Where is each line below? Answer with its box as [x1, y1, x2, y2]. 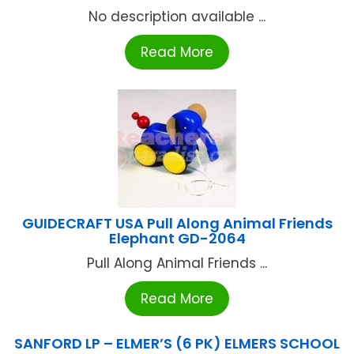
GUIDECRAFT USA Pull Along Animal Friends [21, 213, 333, 234]
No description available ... [88, 7, 265, 27]
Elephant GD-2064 [108, 228, 246, 249]
